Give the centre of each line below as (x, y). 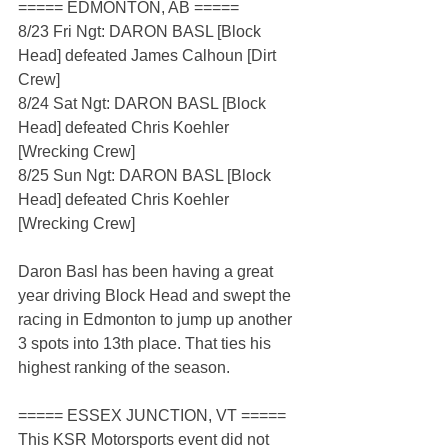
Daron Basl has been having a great (147, 272)
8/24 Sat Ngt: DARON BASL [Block (144, 104)
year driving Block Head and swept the (156, 296)
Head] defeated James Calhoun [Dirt (149, 56)
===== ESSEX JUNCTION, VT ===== (152, 416)
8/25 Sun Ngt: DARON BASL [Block (146, 176)
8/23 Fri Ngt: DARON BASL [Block (141, 32)
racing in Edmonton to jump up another (157, 320)
